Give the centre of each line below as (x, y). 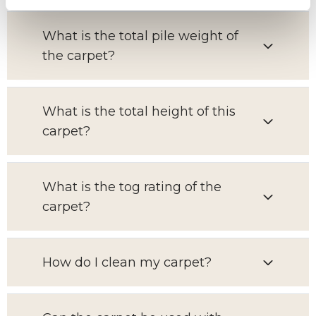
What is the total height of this (139, 111)
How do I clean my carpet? (127, 262)
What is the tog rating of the (132, 187)
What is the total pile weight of (140, 36)
